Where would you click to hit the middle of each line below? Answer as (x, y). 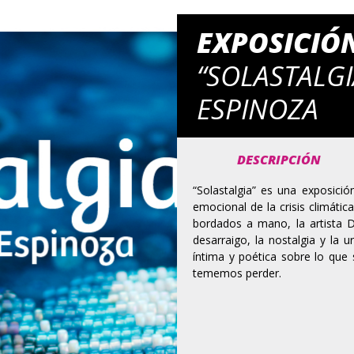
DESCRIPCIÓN (279, 160)
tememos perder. (237, 273)
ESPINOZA (258, 109)
